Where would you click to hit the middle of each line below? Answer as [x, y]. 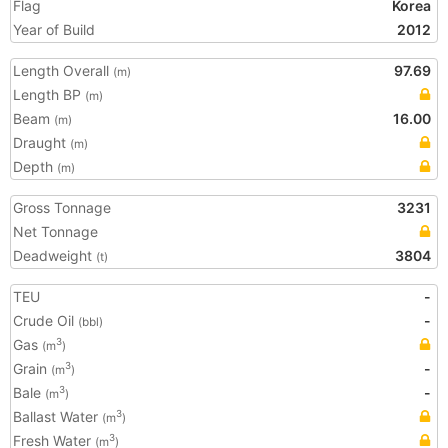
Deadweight [54, 255]
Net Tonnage [55, 231]
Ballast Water [57, 416]
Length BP [49, 94]
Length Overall [63, 70]
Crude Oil [45, 320]
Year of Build [54, 29]
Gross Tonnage [62, 207]
